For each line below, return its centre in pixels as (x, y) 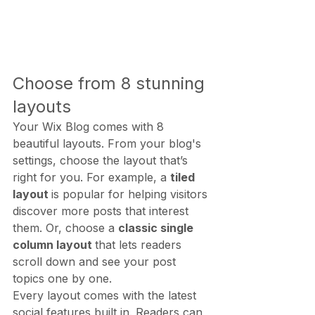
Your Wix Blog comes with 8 (90, 126)
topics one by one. (62, 278)
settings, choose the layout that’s (102, 160)
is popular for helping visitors (131, 194)
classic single (157, 227)
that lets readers (140, 244)
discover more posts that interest (102, 211)
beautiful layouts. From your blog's (109, 143)
